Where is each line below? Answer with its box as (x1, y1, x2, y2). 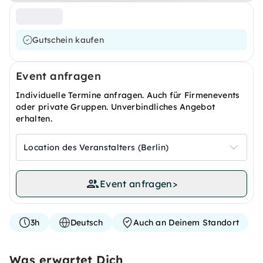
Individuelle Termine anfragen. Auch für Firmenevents (16, 90, 240, 100)
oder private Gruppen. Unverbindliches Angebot (16, 102, 215, 112)
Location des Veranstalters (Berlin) (23, 142, 169, 153)
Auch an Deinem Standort (133, 217, 240, 228)
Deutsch (70, 217, 103, 228)
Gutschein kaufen (32, 35, 104, 45)
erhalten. (16, 113, 52, 124)
